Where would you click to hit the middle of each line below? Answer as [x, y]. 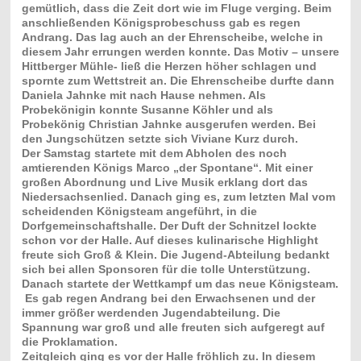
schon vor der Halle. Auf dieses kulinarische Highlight [170, 240]
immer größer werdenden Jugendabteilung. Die [151, 312]
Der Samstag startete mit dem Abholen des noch [154, 153]
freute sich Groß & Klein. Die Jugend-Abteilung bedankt [175, 254]
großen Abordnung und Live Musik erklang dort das [164, 182]
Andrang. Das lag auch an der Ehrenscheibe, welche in [172, 37]
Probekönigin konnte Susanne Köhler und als [147, 109]
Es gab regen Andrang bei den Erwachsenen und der [168, 298]
